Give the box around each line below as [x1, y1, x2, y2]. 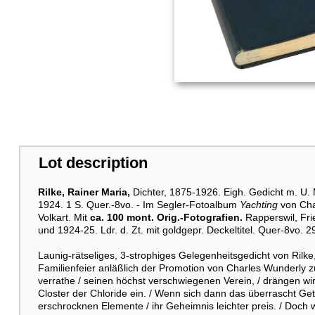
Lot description [38, 153, 148, 172]
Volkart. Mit [37, 211, 90, 223]
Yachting [239, 198, 278, 210]
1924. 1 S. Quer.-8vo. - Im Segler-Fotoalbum [37, 198, 240, 210]
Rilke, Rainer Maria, [37, 186, 130, 198]
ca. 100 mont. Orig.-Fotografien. [89, 211, 243, 223]
